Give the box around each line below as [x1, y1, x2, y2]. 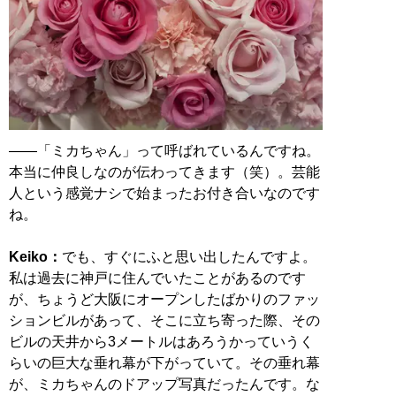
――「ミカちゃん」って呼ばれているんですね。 [9, 143, 320, 159]
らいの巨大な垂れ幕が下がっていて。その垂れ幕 [9, 355, 320, 371]
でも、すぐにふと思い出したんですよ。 [62, 249, 316, 265]
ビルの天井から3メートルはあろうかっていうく [9, 334, 314, 350]
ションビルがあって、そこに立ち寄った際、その [9, 313, 320, 329]
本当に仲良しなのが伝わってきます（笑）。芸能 [9, 164, 320, 180]
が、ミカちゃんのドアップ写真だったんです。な [9, 377, 320, 392]
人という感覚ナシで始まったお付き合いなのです [9, 186, 320, 202]
